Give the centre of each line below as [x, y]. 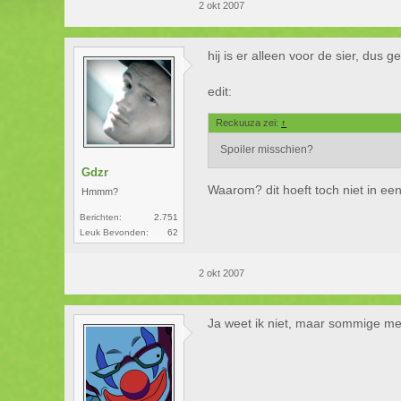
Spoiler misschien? [267, 149]
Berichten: [101, 217]
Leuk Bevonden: [115, 232]
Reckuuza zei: [249, 123]
